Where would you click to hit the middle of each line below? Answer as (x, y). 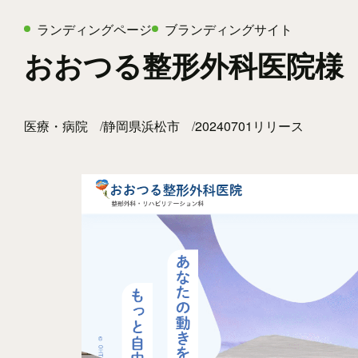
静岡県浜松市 (141, 125)
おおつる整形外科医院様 (184, 64)
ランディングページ (94, 29)
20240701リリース (249, 125)
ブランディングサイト (229, 29)
